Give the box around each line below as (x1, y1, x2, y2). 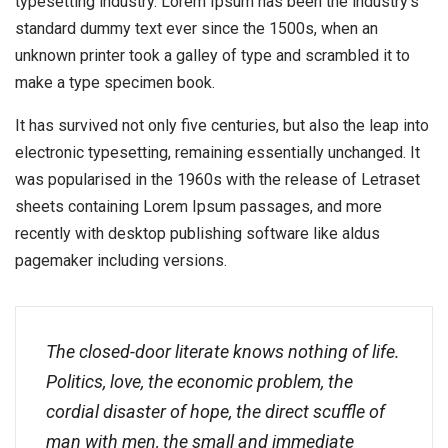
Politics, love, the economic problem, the (46, 371, 353, 393)
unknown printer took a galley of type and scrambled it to (15, 46, 410, 66)
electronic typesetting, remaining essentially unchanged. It (15, 143, 420, 163)
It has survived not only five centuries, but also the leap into (15, 116, 429, 136)
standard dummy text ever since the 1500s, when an (15, 19, 378, 39)
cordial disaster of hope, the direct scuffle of (46, 401, 385, 423)
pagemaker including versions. (15, 251, 227, 271)
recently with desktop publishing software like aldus (15, 224, 380, 244)
